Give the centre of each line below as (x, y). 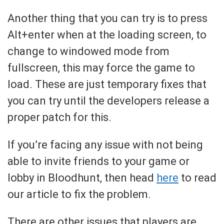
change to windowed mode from (88, 51)
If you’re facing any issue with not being (105, 145)
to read (197, 178)
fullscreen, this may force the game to (101, 68)
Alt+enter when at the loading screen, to (107, 35)
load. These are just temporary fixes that (107, 84)
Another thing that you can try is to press (107, 18)
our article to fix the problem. (79, 194)
